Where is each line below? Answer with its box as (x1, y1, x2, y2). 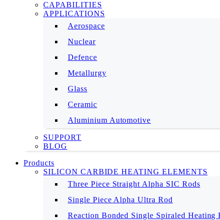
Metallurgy (68, 69, 107, 77)
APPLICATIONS (43, 9, 105, 18)
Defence (68, 53, 97, 61)
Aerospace (68, 22, 105, 30)
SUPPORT (43, 133, 82, 141)
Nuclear (68, 37, 96, 46)
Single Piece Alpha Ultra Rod (68, 195, 173, 204)
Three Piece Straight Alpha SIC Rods (68, 180, 200, 188)
